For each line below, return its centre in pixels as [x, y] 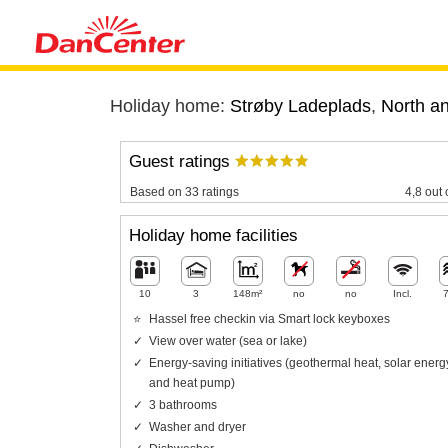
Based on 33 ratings [184, 191]
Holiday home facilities [213, 236]
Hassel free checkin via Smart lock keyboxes [269, 318]
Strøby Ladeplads [300, 106]
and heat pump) [191, 382]
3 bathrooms [182, 404]
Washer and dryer [197, 426]
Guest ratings [181, 162]
